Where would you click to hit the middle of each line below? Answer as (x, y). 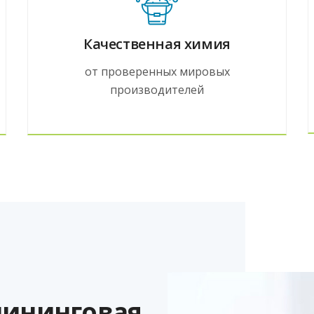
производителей (157, 89)
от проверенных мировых (157, 71)
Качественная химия (157, 43)
